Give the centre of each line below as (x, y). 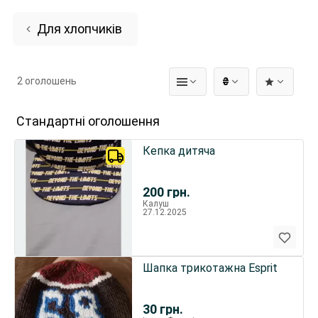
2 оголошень (47, 81)
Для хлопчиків (79, 29)
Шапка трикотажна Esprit (210, 268)
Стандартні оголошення (88, 121)
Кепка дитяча (179, 151)
